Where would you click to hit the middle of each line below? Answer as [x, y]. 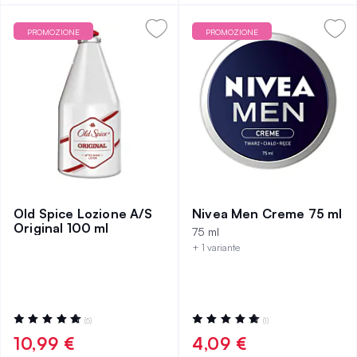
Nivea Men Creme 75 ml [267, 214]
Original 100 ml [61, 228]
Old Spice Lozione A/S [83, 214]
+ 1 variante [216, 247]
